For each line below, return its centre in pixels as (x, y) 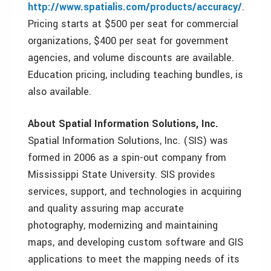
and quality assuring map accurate (106, 208)
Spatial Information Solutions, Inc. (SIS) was (128, 141)
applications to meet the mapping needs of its (134, 259)
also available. (60, 92)
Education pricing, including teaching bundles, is (135, 75)
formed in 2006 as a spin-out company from (127, 158)
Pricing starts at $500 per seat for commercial (133, 24)
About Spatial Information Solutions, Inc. (123, 124)
